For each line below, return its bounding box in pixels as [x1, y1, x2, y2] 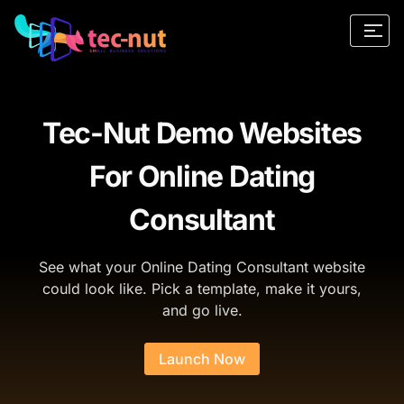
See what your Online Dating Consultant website [39, 258, 365, 276]
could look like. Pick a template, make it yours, [42, 280, 362, 298]
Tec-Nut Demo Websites [41, 115, 363, 151]
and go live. [161, 301, 243, 319]
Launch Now [159, 350, 245, 368]
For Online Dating [88, 159, 316, 194]
